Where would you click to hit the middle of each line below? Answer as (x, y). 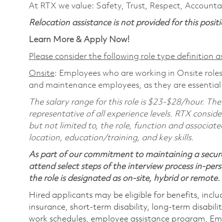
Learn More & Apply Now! (79, 40)
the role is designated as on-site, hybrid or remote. (124, 178)
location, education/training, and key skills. (111, 138)
